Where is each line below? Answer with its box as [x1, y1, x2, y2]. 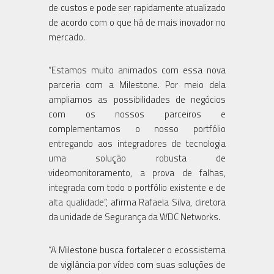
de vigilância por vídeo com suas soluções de [48, 257, 226, 272]
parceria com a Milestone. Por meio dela [48, 77, 226, 92]
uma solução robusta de [48, 150, 226, 165]
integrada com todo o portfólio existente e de [48, 180, 226, 194]
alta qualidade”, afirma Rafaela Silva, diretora [48, 194, 226, 209]
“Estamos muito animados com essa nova [48, 62, 226, 77]
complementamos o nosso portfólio [48, 121, 226, 136]
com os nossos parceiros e [48, 106, 226, 121]
